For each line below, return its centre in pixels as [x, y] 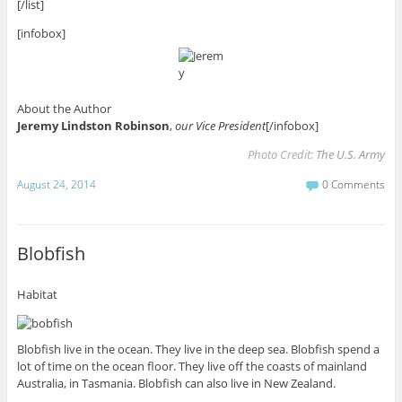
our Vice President [220, 125]
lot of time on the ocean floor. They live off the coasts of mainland [192, 366]
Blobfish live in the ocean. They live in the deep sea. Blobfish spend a [198, 349]
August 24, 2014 [56, 185]
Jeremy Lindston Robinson [93, 125]
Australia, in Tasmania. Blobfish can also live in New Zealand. [176, 383]
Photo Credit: [282, 154]
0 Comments [354, 185]
